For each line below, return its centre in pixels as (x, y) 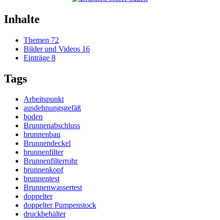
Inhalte (22, 19)
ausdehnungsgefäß (52, 108)
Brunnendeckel (47, 143)
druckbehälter (45, 214)
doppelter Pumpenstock (60, 205)
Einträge (37, 57)
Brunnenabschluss (52, 126)
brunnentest (41, 179)
